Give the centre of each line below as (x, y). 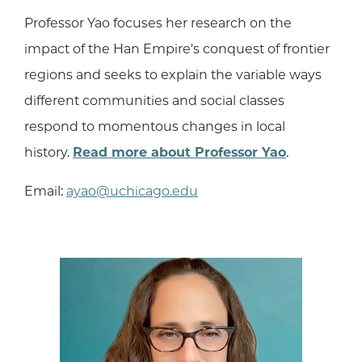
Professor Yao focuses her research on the (158, 23)
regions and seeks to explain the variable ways (173, 75)
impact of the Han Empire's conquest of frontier (177, 49)
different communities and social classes (154, 101)
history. (48, 153)
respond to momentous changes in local (155, 127)
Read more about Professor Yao (179, 153)
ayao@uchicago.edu (132, 192)
